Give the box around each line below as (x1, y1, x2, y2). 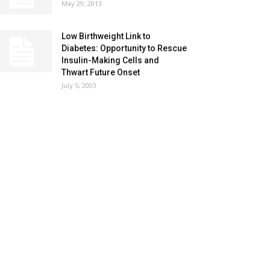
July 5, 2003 (61, 81, 96, 90)
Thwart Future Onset (61, 67, 140, 77)
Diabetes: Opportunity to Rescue (61, 43, 187, 53)
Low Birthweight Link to (61, 31, 151, 41)
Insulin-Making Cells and (61, 55, 159, 65)
